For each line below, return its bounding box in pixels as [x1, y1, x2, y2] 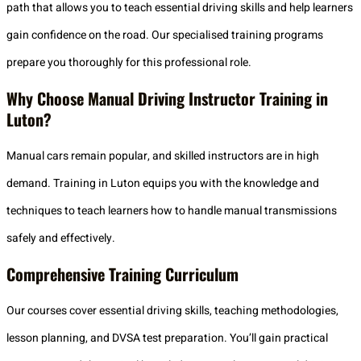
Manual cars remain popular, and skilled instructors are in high [6, 147, 319, 165]
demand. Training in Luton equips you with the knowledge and [6, 175, 319, 193]
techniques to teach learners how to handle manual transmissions [6, 202, 337, 220]
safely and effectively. [6, 230, 115, 247]
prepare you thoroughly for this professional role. [6, 53, 251, 71]
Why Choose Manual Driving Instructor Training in [6, 86, 328, 111]
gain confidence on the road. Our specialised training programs [6, 26, 323, 44]
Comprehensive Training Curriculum [6, 262, 239, 287]
